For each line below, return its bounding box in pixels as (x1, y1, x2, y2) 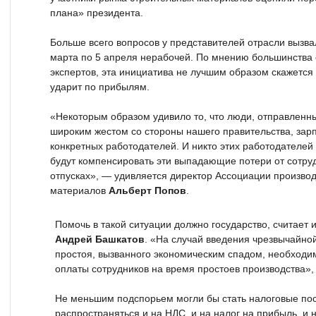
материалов (50, 185, 109, 196)
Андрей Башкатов (55, 233, 145, 245)
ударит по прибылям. (50, 81, 150, 92)
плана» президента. (50, 7, 143, 18)
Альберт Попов (109, 185, 186, 196)
